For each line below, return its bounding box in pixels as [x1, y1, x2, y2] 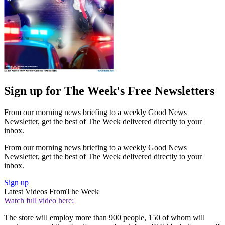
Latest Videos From [4, 187, 66, 196]
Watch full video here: [4, 196, 74, 205]
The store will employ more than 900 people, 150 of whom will [4, 213, 205, 222]
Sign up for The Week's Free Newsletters [4, 84, 214, 97]
